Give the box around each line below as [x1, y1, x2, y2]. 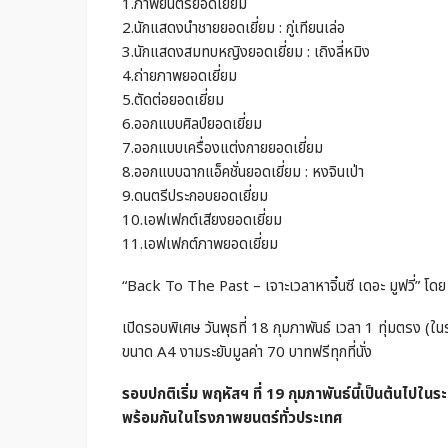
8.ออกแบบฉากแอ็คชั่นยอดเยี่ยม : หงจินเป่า [122, 161, 364, 184]
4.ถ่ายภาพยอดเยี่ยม [122, 65, 237, 88]
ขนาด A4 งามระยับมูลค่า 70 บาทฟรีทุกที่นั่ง [122, 341, 372, 364]
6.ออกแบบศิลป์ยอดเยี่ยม [122, 113, 262, 136]
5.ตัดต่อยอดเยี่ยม [122, 89, 224, 112]
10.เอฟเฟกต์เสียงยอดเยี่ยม [122, 209, 282, 232]
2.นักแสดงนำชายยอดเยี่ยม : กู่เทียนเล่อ [122, 17, 345, 40]
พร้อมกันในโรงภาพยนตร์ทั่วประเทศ [122, 407, 342, 430]
